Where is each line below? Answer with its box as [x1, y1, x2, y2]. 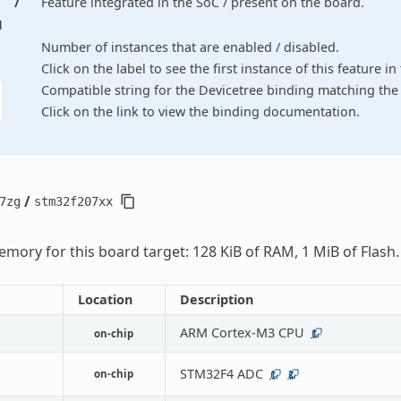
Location [77, 290, 132, 308]
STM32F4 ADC [179, 364, 263, 382]
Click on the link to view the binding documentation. [41, 102, 361, 120]
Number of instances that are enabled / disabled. [41, 38, 340, 55]
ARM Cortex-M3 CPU [179, 323, 304, 341]
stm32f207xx [33, 193, 113, 209]
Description [179, 290, 253, 308]
